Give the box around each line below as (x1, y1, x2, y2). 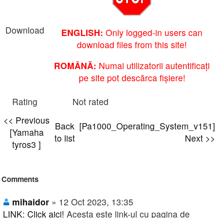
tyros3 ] (12, 138, 41, 151)
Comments (1, 174, 38, 185)
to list (54, 132, 75, 145)
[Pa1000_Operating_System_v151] (79, 120, 215, 132)
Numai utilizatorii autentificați (96, 59, 210, 72)
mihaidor (12, 196, 49, 208)
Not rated (73, 95, 109, 108)
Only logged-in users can (103, 26, 202, 39)
